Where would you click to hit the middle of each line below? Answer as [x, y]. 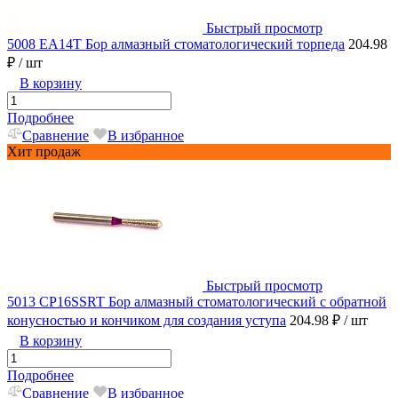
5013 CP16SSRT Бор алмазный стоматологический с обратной [197, 302]
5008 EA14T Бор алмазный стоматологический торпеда [176, 44]
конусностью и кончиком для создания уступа [147, 321]
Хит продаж [44, 152]
